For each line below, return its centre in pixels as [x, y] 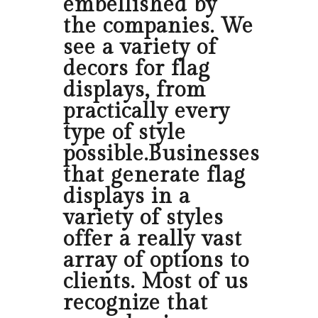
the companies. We [158, 27]
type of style [125, 133]
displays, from [135, 91]
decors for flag [137, 69]
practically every [147, 112]
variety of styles [143, 218]
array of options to [156, 261]
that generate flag [154, 176]
